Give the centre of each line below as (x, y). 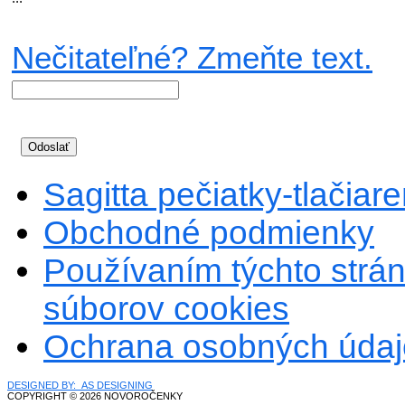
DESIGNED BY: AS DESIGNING (80, 385)
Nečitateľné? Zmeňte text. (192, 57)
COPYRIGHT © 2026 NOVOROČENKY (95, 396)
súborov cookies (166, 309)
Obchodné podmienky (209, 233)
